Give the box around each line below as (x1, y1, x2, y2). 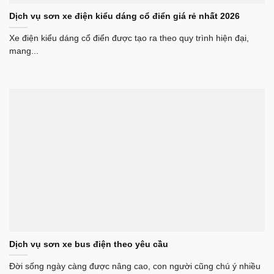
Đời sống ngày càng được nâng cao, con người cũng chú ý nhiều (9, 262, 261, 272)
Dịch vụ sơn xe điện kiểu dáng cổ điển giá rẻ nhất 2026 (9, 12, 240, 21)
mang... (9, 46, 39, 56)
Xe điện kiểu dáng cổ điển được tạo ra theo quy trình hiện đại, (9, 34, 249, 43)
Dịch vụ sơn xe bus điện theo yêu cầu (9, 240, 168, 250)
